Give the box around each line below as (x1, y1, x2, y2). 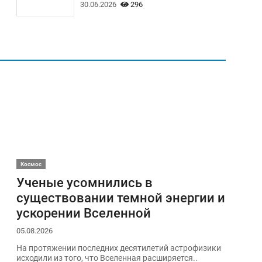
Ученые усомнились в (16, 174, 153, 190)
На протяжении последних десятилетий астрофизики (16, 243, 221, 254)
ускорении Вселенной (16, 205, 151, 220)
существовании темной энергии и (16, 189, 225, 205)
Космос (20, 160, 42, 167)
